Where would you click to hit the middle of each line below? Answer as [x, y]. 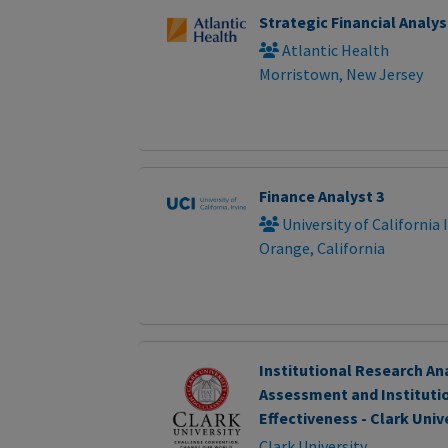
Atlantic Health [333, 50]
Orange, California [321, 248]
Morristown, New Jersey [340, 74]
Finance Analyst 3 [321, 196]
